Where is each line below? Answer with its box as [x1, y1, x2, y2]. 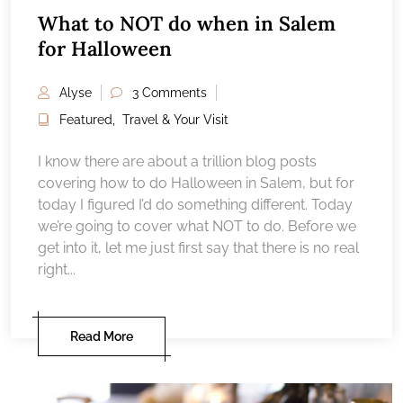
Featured [59, 112, 112, 128]
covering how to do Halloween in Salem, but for [38, 175, 354, 193]
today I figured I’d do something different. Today [38, 196, 353, 214]
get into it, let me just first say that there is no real [38, 239, 359, 257]
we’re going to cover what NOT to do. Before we [38, 218, 356, 236]
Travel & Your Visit [122, 112, 228, 128]
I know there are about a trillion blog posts [38, 153, 317, 171]
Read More [70, 329, 133, 345]
